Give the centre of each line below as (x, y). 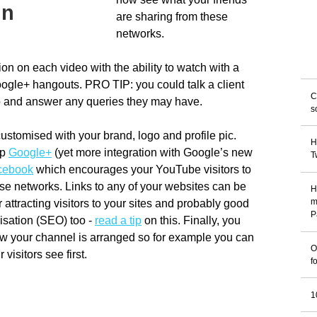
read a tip (118, 220)
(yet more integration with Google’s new (152, 152)
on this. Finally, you (191, 220)
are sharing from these (172, 16)
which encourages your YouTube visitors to (142, 169)
